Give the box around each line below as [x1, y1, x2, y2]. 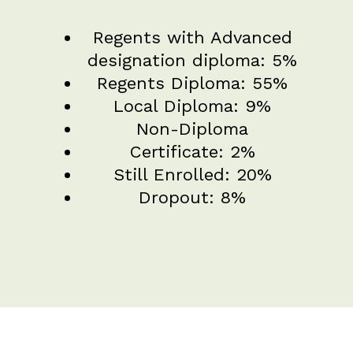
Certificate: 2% [129, 141, 255, 162]
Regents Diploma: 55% [97, 72, 288, 93]
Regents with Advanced [92, 27, 292, 47]
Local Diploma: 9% [113, 95, 271, 116]
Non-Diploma [136, 118, 248, 139]
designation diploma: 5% [87, 50, 297, 70]
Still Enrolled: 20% [113, 164, 272, 184]
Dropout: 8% [139, 187, 246, 207]
